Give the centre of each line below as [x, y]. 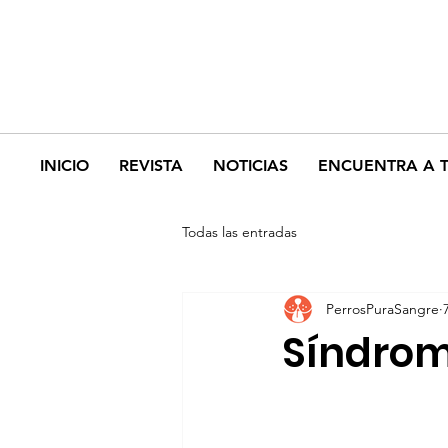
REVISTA [151, 165]
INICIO [64, 165]
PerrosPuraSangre [382, 308]
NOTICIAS [250, 165]
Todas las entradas [239, 231]
